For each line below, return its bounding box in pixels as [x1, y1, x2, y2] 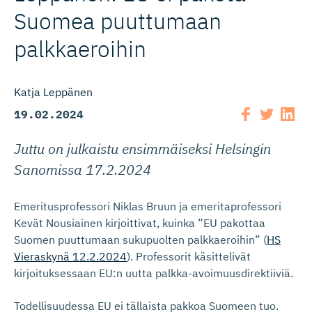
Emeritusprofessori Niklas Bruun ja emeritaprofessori [14, 198, 281, 213]
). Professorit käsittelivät [127, 249, 251, 263]
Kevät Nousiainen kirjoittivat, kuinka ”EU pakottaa [14, 215, 265, 230]
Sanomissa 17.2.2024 [14, 159, 151, 179]
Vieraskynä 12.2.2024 [14, 249, 127, 263]
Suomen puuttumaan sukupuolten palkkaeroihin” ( [14, 232, 267, 247]
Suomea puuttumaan [14, 6, 221, 36]
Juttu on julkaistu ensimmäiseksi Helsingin [14, 139, 271, 158]
